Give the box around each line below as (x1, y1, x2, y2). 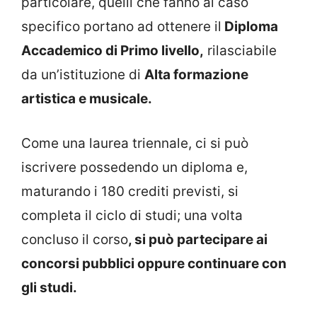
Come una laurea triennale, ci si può (21, 134, 248, 151)
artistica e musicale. (21, 91, 152, 108)
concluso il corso (21, 231, 128, 248)
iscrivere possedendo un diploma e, (21, 158, 248, 175)
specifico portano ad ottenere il (21, 18, 221, 35)
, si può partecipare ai (128, 231, 267, 248)
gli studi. (21, 279, 77, 296)
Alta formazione (144, 67, 248, 83)
